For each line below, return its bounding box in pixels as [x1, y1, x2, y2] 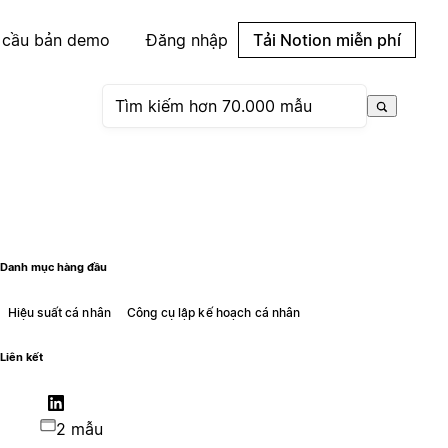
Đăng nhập [146, 30, 228, 50]
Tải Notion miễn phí [253, 30, 401, 50]
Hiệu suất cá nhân [7, 304, 111, 320]
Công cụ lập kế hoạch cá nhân [126, 304, 301, 320]
